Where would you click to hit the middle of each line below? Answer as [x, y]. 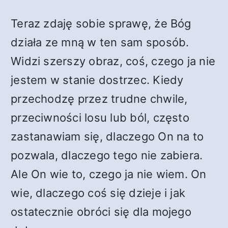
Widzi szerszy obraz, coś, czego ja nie [113, 61]
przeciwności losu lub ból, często [100, 118]
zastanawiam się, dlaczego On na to [107, 136]
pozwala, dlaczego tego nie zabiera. [107, 155]
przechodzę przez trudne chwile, [99, 99]
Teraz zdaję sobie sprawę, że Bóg [101, 23]
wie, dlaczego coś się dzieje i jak [98, 193]
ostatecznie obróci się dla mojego [101, 212]
